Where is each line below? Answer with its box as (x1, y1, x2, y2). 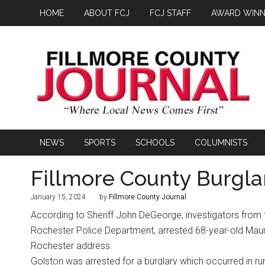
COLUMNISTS (195, 138, 247, 147)
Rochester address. (31, 240, 112, 251)
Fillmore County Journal (109, 193, 186, 201)
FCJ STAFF (150, 8, 191, 18)
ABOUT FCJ (84, 8, 130, 18)
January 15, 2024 (31, 193, 86, 201)
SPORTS (84, 138, 115, 147)
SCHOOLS (135, 138, 174, 147)
